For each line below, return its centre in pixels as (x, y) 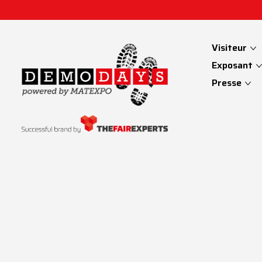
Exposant (233, 65)
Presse (228, 83)
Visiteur (230, 48)
